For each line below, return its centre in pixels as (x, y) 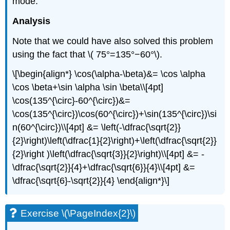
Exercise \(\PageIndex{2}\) (78, 214)
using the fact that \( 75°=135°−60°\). (88, 54)
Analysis (32, 21)
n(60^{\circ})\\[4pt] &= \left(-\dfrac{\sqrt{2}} (97, 128)
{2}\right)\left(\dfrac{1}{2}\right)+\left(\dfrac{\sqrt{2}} (115, 141)
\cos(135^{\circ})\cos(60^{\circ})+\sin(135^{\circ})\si (115, 114)
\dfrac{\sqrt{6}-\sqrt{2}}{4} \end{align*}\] (91, 181)
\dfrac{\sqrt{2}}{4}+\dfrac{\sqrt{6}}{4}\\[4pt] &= (104, 168)
